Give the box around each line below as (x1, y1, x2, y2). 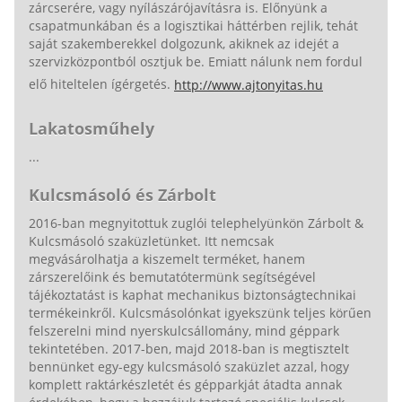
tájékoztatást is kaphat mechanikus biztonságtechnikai (29, 285, 356, 303)
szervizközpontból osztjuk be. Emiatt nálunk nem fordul (29, 52, 363, 70)
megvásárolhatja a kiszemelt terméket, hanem (29, 249, 305, 267)
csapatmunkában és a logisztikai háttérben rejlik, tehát (29, 16, 358, 34)
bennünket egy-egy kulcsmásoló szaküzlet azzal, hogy (29, 357, 349, 375)
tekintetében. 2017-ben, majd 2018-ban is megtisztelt (29, 339, 349, 357)
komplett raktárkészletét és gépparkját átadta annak (29, 375, 342, 393)
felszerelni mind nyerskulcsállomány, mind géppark (29, 321, 339, 339)
